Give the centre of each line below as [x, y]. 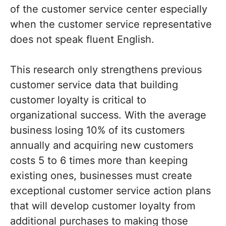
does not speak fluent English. [82, 40]
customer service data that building [94, 85]
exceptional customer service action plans [110, 191]
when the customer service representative [111, 24]
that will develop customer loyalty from [103, 206]
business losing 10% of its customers [97, 130]
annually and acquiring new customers [102, 146]
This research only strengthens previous [106, 70]
